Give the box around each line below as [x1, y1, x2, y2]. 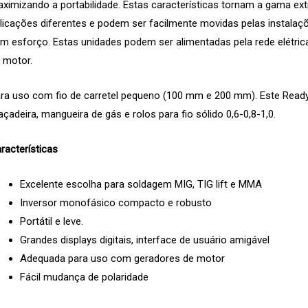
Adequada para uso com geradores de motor [20, 252, 225, 265]
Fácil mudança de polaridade [20, 270, 148, 283]
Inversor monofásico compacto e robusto [20, 196, 212, 209]
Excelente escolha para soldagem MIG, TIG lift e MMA [20, 177, 262, 190]
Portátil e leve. [20, 214, 83, 228]
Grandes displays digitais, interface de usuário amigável [20, 233, 269, 246]
